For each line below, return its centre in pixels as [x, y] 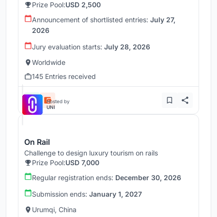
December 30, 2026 [148, 178]
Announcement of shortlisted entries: [91, 20]
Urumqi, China [54, 210]
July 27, [163, 20]
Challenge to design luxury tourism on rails [91, 153]
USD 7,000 [82, 163]
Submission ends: [61, 194]
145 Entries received [64, 77]
